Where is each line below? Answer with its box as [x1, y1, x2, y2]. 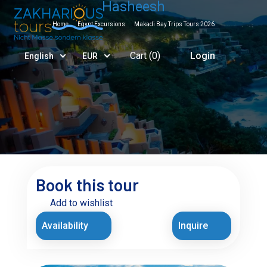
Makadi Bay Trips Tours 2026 [134, 21, 215, 27]
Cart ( [128, 50, 153, 61]
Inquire [178, 220, 210, 231]
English [24, 51, 54, 61]
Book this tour [36, 175, 139, 195]
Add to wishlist [48, 197, 113, 209]
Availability [42, 220, 91, 231]
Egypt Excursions [77, 21, 125, 27]
